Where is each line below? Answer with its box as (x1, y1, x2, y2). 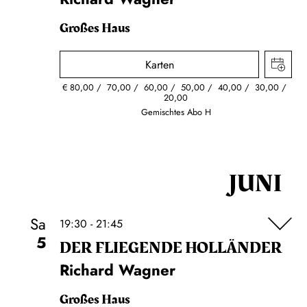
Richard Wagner (60, 259, 175, 281)
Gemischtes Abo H (140, 106, 211, 119)
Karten (145, 57, 174, 73)
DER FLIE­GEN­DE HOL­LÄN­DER (60, 236, 282, 260)
